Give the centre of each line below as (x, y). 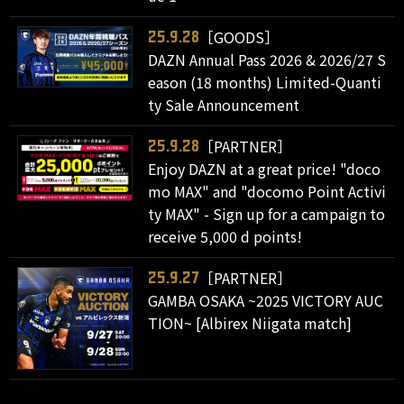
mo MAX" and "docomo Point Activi (267, 191)
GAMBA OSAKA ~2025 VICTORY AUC (266, 300)
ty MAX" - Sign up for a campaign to (267, 214)
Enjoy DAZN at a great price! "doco (265, 169)
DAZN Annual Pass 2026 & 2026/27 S (267, 60)
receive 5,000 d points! (225, 236)
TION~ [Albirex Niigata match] (250, 323)
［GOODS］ (239, 37)
